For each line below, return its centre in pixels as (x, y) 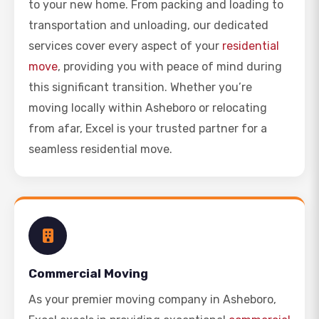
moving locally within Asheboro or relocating (148, 108)
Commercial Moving (88, 273)
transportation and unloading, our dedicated (148, 25)
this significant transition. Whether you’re (140, 87)
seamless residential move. (100, 149)
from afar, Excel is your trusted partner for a (148, 129)
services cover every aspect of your (125, 46)
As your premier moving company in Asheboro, (152, 299)
